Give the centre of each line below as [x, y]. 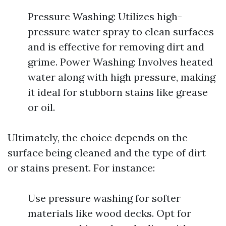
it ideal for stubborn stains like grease [118, 92]
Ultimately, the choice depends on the [98, 137]
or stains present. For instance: [81, 168]
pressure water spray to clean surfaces [121, 32]
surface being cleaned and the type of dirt [107, 153]
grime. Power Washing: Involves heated [120, 62]
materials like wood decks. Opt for [109, 213]
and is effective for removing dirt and [116, 47]
